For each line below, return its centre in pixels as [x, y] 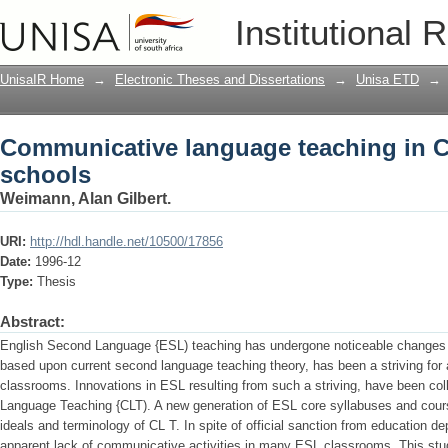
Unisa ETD [387, 79]
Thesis [56, 281]
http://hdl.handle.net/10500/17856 [126, 241]
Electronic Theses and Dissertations [220, 79]
